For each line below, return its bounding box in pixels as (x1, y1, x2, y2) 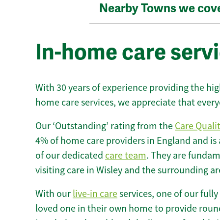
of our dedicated (35, 149, 105, 162)
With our (35, 187, 73, 200)
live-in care (73, 187, 117, 200)
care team (105, 149, 146, 162)
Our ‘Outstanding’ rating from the (35, 119, 175, 132)
